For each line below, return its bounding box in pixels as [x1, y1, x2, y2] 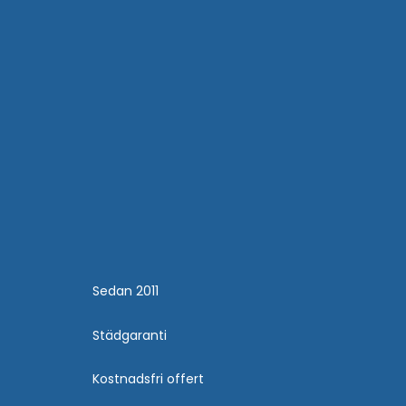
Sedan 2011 [92, 282, 159, 301]
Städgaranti [92, 325, 167, 344]
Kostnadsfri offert [92, 370, 204, 389]
